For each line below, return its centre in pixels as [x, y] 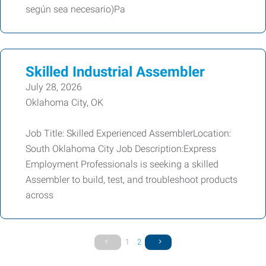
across [39, 195]
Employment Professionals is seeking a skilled [122, 164]
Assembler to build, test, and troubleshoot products [132, 179]
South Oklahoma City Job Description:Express [121, 148]
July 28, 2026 [54, 87]
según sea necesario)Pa [75, 9]
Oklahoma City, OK [64, 102]
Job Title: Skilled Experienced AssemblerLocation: [128, 133]
